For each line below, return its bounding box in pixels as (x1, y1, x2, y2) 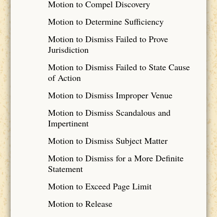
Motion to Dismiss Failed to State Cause (47, 61, 190, 73)
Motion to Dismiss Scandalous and (47, 106, 170, 118)
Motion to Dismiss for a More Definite (47, 152, 184, 164)
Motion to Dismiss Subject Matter (47, 134, 168, 146)
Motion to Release (47, 197, 112, 209)
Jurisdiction (47, 43, 89, 55)
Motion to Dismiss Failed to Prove (47, 32, 168, 45)
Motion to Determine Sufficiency (47, 15, 164, 27)
